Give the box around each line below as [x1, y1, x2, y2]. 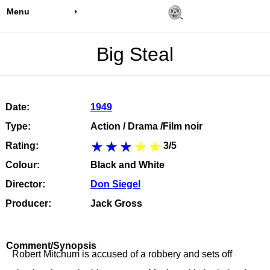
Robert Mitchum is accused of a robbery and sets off [12, 249, 232, 259]
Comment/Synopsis [6, 240, 96, 251]
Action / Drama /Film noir [90, 121, 202, 131]
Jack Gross [90, 198, 142, 209]
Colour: [5, 160, 40, 170]
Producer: [5, 198, 51, 209]
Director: [5, 179, 45, 189]
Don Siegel [90, 179, 140, 189]
